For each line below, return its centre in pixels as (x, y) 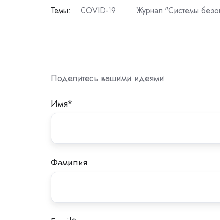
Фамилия (69, 163)
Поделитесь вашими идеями (107, 78)
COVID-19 (98, 11)
